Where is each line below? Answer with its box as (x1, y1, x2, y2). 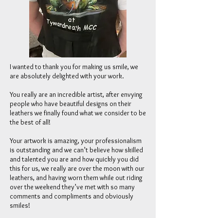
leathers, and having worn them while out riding (10, 173, 143, 182)
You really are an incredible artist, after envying (10, 90, 143, 99)
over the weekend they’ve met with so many (10, 182, 135, 191)
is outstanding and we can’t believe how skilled (10, 145, 143, 154)
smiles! (10, 201, 30, 210)
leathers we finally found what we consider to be (10, 109, 146, 117)
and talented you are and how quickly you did (10, 155, 139, 163)
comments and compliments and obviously (10, 192, 133, 200)
